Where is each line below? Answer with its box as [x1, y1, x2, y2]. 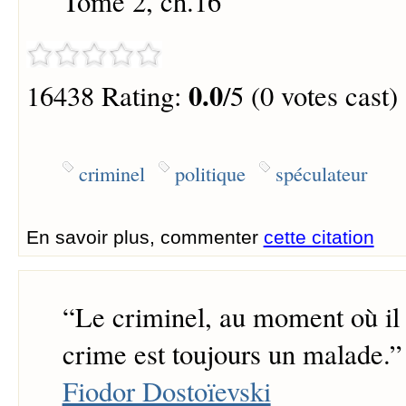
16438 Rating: [25, 77, 188, 115]
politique [174, 159, 246, 187]
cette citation [263, 226, 374, 247]
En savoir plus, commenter [25, 226, 264, 247]
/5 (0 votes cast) [222, 77, 398, 115]
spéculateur [275, 159, 367, 187]
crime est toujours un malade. [62, 335, 390, 373]
